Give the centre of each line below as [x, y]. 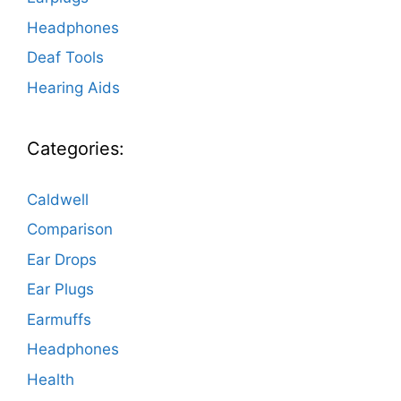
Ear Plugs [60, 290]
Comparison [70, 230]
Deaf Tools [65, 58]
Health [51, 379]
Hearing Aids [73, 87]
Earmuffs [59, 319]
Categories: [76, 148]
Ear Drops [62, 259]
